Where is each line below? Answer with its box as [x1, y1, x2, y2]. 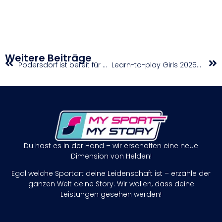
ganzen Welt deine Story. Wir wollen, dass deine [28, 179, 194, 189]
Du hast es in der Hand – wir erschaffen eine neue [24, 140, 198, 151]
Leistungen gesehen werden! [60, 189, 162, 200]
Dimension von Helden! [70, 151, 152, 161]
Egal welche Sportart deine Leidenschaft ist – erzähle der [11, 168, 211, 179]
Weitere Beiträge [5, 51, 92, 65]
